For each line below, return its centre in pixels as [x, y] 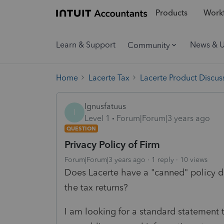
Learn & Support [86, 45]
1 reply [163, 159]
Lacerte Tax [109, 77]
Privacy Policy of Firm [112, 144]
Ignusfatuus [105, 106]
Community [149, 45]
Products [171, 13]
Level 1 [97, 118]
